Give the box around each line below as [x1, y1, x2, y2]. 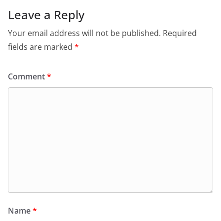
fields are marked [8, 41, 74, 53]
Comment [8, 71, 47, 82]
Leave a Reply [8, 6, 84, 23]
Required [163, 28, 197, 39]
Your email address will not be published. [8, 28, 161, 39]
